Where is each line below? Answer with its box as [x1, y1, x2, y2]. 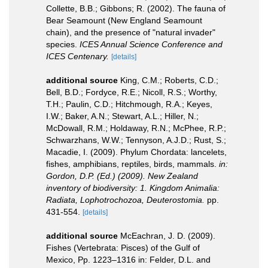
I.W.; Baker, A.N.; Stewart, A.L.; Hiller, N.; [46, 111, 199, 121]
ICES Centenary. [46, 51, 109, 61]
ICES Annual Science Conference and [80, 39, 223, 49]
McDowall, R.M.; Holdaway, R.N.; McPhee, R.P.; [46, 123, 226, 133]
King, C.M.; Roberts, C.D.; [120, 75, 218, 85]
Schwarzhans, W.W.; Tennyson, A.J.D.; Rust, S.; [46, 135, 226, 145]
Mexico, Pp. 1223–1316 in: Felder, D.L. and [46, 255, 211, 264]
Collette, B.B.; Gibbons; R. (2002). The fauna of [46, 4, 226, 13]
